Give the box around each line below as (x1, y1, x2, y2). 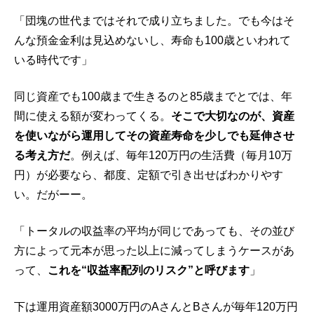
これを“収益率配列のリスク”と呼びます (48, 264, 250, 277)
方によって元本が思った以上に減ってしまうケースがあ (14, 245, 294, 257)
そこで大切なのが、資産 (171, 110, 294, 123)
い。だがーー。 (14, 189, 93, 201)
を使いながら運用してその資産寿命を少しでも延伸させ (14, 130, 294, 142)
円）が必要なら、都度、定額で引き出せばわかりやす (14, 169, 283, 182)
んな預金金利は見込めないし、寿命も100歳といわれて (14, 34, 291, 47)
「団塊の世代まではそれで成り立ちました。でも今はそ (14, 15, 294, 27)
